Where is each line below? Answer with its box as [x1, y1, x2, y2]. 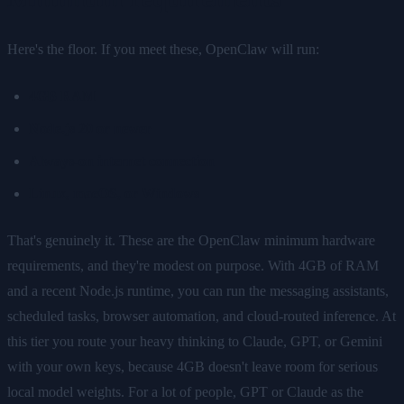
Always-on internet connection [29, 152, 215, 169]
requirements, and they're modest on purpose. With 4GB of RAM [7, 257, 379, 273]
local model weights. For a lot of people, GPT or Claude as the [7, 383, 363, 399]
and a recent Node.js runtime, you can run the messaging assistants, [7, 282, 389, 298]
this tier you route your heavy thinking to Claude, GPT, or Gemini [7, 333, 382, 349]
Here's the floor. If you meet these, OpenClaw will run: [7, 41, 319, 57]
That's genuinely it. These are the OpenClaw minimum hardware [7, 232, 375, 248]
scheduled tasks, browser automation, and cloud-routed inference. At [7, 308, 396, 324]
